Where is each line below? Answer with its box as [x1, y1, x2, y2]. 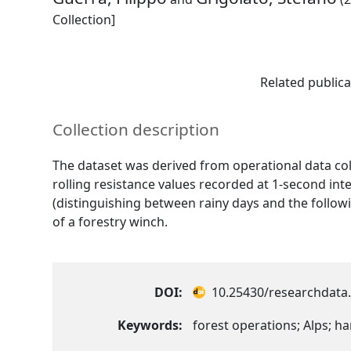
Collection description [52, 118, 220, 141]
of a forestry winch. [52, 212, 168, 230]
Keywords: [118, 316, 183, 334]
